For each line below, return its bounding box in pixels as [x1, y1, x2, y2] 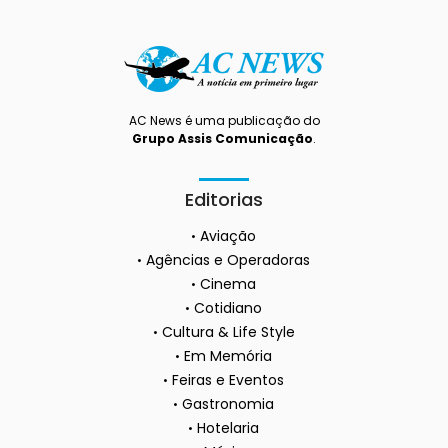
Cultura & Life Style [161, 321, 295, 342]
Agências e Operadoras [146, 249, 310, 270]
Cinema [200, 273, 256, 294]
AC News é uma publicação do [128, 111, 320, 129]
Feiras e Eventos [172, 369, 284, 390]
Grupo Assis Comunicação [132, 129, 313, 147]
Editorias [185, 186, 263, 212]
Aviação [200, 225, 256, 246]
